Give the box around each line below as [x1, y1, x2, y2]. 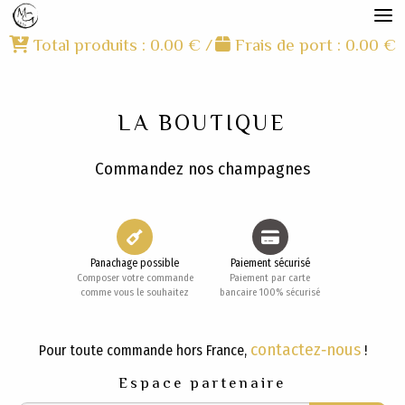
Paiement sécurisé [230, 257, 310, 269]
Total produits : [29, 35, 150, 54]
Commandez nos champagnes [95, 158, 310, 179]
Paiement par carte [230, 272, 311, 284]
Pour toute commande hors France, [38, 342, 250, 359]
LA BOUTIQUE [118, 110, 287, 135]
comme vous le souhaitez [80, 287, 190, 298]
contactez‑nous [250, 339, 361, 360]
